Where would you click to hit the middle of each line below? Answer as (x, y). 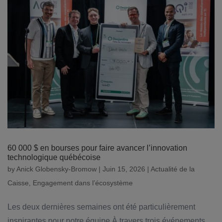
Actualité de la (173, 169)
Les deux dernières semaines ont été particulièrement (101, 207)
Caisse (18, 183)
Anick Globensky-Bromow (56, 169)
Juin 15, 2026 (124, 169)
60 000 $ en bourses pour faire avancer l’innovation (97, 148)
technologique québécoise (54, 158)
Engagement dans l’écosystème (83, 183)
